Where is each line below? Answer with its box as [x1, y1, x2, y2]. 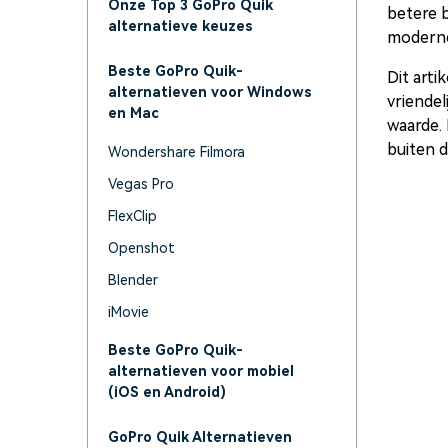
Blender [108, 272, 158, 288]
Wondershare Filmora [108, 144, 245, 160]
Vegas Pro [108, 176, 174, 192]
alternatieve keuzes [108, 18, 253, 34]
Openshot [108, 240, 175, 256]
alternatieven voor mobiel [108, 363, 294, 379]
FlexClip [108, 208, 157, 224]
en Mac [108, 105, 159, 121]
